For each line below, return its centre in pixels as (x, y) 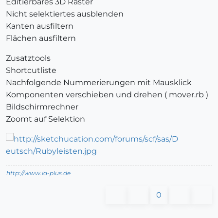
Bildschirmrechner (42, 107)
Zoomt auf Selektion (45, 119)
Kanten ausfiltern (40, 26)
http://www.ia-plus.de (38, 173)
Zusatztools (28, 58)
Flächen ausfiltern (41, 38)
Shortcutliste (31, 71)
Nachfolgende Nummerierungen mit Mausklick (99, 83)
